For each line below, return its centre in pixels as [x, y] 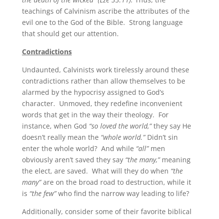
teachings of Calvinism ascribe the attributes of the [106, 11]
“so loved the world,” [120, 126]
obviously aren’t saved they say [73, 160]
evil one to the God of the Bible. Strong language [102, 22]
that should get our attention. [70, 34]
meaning [175, 160]
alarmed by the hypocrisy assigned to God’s [93, 92]
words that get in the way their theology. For [95, 115]
